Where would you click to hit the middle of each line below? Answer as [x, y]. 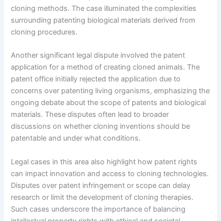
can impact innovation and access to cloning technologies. [110, 173]
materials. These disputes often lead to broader [90, 115]
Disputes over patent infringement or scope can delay [101, 185]
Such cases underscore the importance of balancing [98, 209]
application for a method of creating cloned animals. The [106, 67]
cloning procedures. [44, 32]
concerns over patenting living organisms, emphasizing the [110, 91]
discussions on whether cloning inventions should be [101, 127]
